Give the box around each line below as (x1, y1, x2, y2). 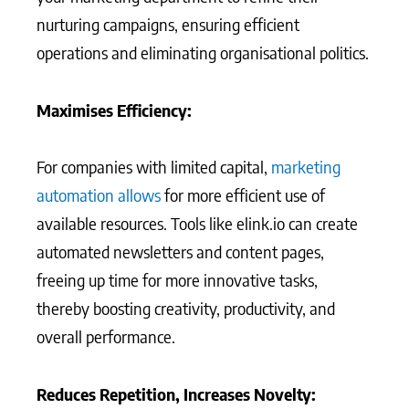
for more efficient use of (161, 184, 325, 205)
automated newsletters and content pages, (37, 241, 324, 262)
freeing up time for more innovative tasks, (37, 269, 318, 290)
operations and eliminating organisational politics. (37, 42, 369, 63)
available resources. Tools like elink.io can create (37, 213, 358, 234)
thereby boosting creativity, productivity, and (37, 298, 335, 319)
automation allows (37, 184, 161, 205)
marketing (271, 156, 341, 177)
